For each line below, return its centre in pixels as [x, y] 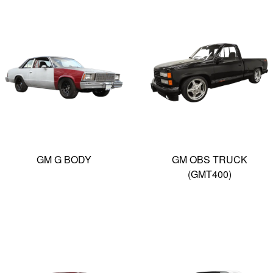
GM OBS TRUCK [209, 159]
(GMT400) [209, 174]
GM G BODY [64, 159]
